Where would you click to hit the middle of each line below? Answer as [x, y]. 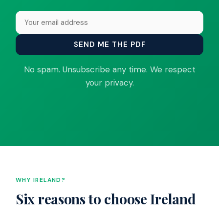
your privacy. [109, 82]
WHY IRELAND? [41, 180]
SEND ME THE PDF [109, 44]
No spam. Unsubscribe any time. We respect [109, 69]
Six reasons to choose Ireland [106, 198]
